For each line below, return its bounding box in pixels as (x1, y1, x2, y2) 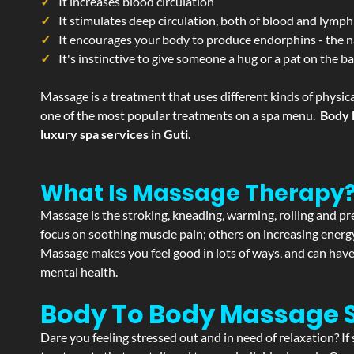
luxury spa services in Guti (40, 126, 188, 141)
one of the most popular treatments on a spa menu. (40, 107, 320, 122)
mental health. (40, 264, 118, 279)
